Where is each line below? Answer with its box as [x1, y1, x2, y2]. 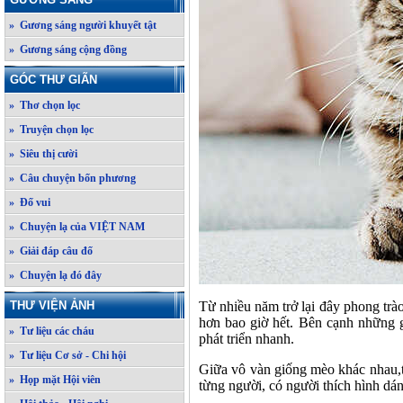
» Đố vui [9, 196, 50, 209]
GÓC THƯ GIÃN [10, 73, 97, 86]
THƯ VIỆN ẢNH [10, 299, 94, 312]
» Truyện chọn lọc [9, 123, 94, 136]
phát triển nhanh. [199, 330, 294, 346]
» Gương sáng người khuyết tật [9, 19, 157, 31]
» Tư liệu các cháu [9, 325, 94, 337]
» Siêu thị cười [9, 148, 77, 160]
